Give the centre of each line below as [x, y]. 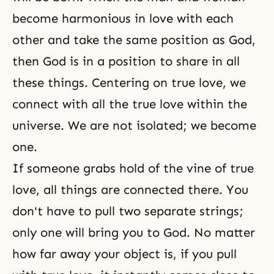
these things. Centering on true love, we [129, 83]
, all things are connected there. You [142, 190]
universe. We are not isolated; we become [134, 125]
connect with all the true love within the [130, 104]
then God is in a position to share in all [126, 61]
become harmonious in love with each [123, 18]
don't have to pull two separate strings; [128, 211]
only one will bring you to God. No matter [134, 232]
